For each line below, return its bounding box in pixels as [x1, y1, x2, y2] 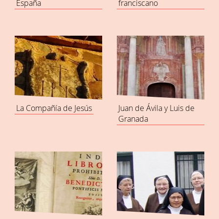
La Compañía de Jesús [16, 103, 92, 113]
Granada [118, 113, 148, 124]
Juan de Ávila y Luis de [118, 103, 195, 113]
